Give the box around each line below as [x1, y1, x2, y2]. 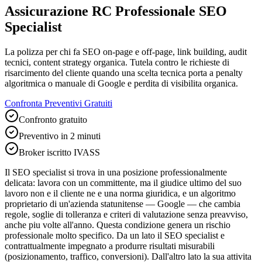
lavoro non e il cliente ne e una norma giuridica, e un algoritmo [5, 188, 236, 198]
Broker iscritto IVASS [19, 147, 100, 157]
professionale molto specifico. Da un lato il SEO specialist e [5, 230, 225, 240]
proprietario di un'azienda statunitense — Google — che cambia [5, 198, 240, 209]
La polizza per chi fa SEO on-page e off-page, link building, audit [5, 46, 247, 57]
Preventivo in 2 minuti [19, 130, 101, 141]
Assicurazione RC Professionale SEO [5, 3, 227, 19]
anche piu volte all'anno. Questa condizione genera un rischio [5, 219, 230, 230]
